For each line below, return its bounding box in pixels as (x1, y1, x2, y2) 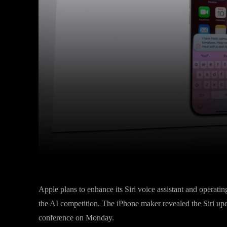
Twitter (198, 138, 218, 145)
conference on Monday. (39, 213, 114, 222)
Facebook (131, 138, 158, 145)
